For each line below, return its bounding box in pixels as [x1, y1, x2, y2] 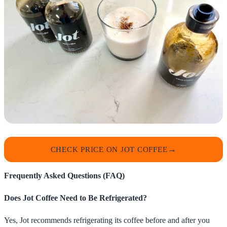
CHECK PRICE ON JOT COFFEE [50, 145, 168, 154]
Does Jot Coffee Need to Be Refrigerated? [4, 193, 147, 202]
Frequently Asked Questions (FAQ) [4, 171, 125, 180]
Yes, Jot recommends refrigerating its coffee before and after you [4, 215, 210, 224]
